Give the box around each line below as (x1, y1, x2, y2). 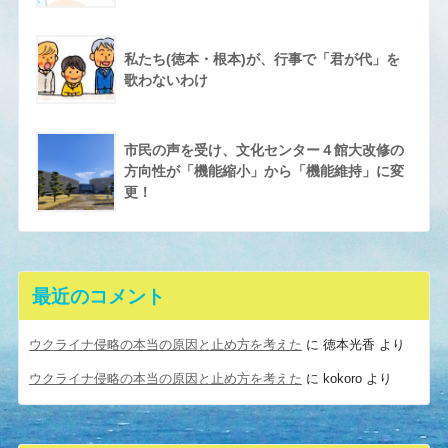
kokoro (322, 371, 362, 387)
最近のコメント (31, 284, 165, 309)
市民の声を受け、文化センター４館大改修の (123, 142, 404, 159)
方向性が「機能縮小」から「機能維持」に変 (123, 163, 404, 180)
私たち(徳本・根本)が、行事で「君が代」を (123, 51, 400, 68)
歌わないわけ (123, 72, 208, 89)
